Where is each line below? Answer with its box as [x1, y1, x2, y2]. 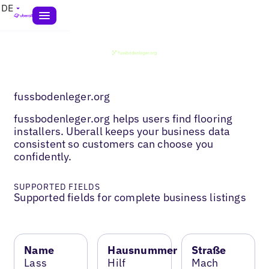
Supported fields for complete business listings [14, 190, 246, 204]
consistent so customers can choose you [14, 136, 214, 151]
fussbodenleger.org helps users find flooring [14, 111, 233, 125]
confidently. [14, 149, 72, 163]
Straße [191, 243, 226, 257]
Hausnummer [107, 243, 178, 257]
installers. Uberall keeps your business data [14, 124, 231, 138]
